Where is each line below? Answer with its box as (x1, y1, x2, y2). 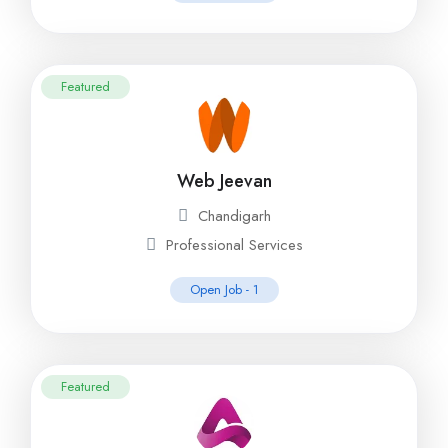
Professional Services (165, 234, 303, 256)
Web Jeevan (176, 168, 272, 194)
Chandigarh (197, 205, 271, 227)
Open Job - (189, 280, 253, 299)
